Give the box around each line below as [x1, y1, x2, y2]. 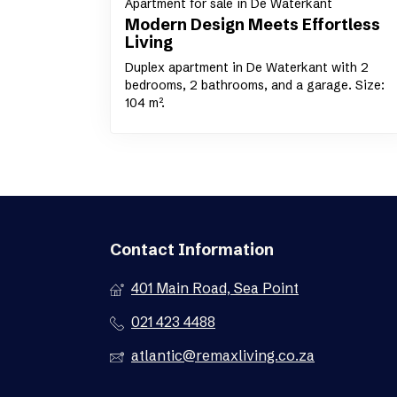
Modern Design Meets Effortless [125, 13, 380, 35]
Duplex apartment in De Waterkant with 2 [125, 58, 369, 75]
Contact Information [110, 238, 274, 260]
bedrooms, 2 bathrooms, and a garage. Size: [125, 76, 385, 93]
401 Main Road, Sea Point [131, 278, 299, 297]
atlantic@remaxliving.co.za [131, 346, 315, 364]
